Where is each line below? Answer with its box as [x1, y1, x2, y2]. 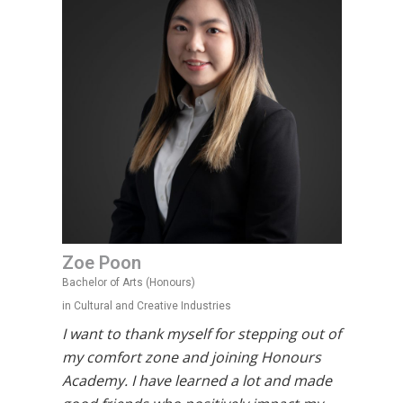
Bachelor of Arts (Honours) [61, 276, 195, 289]
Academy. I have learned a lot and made [61, 371, 332, 390]
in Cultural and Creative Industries [61, 300, 231, 312]
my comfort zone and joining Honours [61, 347, 321, 367]
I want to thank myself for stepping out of [61, 324, 341, 344]
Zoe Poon [61, 252, 141, 273]
